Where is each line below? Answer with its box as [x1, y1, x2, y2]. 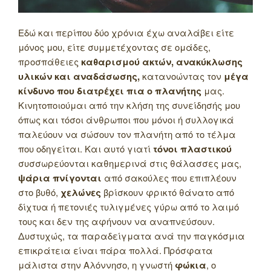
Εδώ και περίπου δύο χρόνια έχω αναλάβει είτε [18, 26, 234, 39]
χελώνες [60, 186, 101, 200]
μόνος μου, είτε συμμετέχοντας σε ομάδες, [18, 41, 211, 54]
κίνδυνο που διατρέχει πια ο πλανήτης [18, 84, 201, 98]
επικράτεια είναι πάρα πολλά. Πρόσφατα [18, 244, 213, 257]
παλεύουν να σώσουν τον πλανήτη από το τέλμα [18, 128, 236, 141]
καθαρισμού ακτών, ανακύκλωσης [81, 55, 243, 69]
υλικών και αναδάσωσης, [18, 70, 140, 83]
